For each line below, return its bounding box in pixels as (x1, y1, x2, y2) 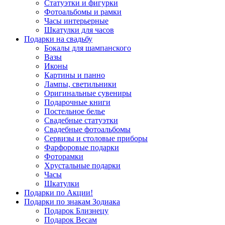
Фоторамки (44, 152, 83, 161)
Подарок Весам (44, 215, 97, 224)
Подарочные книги (44, 98, 110, 106)
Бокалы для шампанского (44, 44, 131, 52)
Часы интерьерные (44, 17, 108, 25)
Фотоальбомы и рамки (44, 8, 122, 16)
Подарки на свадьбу (24, 35, 92, 43)
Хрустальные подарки (44, 161, 121, 170)
